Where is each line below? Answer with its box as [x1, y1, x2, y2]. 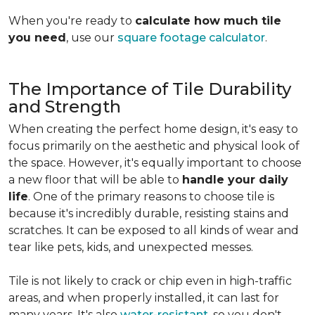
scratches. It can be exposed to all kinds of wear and [8, 224, 299, 237]
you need [8, 31, 66, 44]
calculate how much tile [135, 14, 281, 27]
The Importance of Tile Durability [8, 79, 291, 99]
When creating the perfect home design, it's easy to [8, 122, 298, 136]
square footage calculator [117, 31, 265, 44]
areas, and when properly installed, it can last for [8, 291, 279, 304]
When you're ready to [8, 14, 135, 27]
